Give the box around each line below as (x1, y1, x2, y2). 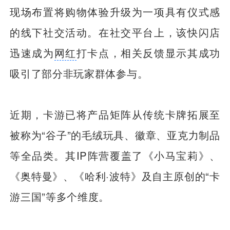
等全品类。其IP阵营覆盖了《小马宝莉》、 (10, 148, 220, 163)
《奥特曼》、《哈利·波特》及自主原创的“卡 (10, 168, 220, 184)
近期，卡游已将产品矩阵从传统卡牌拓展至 (10, 107, 220, 122)
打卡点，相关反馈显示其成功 (76, 45, 220, 60)
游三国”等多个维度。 (10, 189, 110, 204)
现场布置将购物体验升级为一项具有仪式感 (10, 4, 220, 19)
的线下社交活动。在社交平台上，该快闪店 (10, 24, 220, 40)
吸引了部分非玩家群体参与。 (10, 65, 148, 81)
